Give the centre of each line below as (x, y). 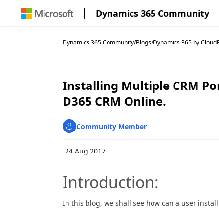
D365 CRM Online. (114, 101)
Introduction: (110, 182)
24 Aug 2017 (85, 151)
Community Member (111, 126)
